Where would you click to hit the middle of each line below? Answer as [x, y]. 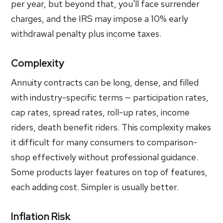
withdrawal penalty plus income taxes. [86, 34]
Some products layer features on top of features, [110, 172]
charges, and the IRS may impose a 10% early [100, 19]
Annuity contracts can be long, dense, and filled [105, 82]
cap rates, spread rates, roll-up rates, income [101, 112]
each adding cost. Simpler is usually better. [95, 187]
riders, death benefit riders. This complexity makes [111, 127]
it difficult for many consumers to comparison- [104, 142]
